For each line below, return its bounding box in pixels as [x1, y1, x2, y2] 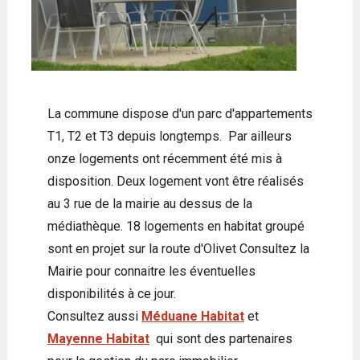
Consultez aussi [47, 309, 141, 325]
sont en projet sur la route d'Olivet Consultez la [47, 241, 309, 257]
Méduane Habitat [141, 309, 244, 325]
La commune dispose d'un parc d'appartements [47, 106, 313, 122]
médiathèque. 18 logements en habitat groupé [47, 219, 305, 235]
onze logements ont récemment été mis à [47, 151, 282, 167]
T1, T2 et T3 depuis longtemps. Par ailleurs [47, 129, 292, 145]
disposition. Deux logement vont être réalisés [47, 174, 304, 190]
